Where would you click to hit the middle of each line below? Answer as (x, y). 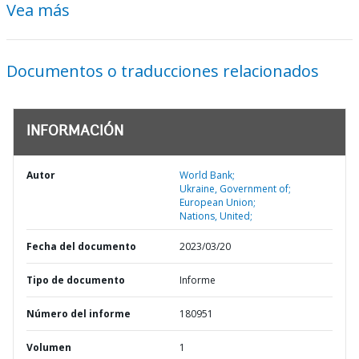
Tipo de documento (76, 280)
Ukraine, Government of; (235, 189)
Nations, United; (216, 216)
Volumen (49, 347)
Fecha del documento (81, 246)
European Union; (218, 202)
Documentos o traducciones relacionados (163, 71)
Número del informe (79, 314)
